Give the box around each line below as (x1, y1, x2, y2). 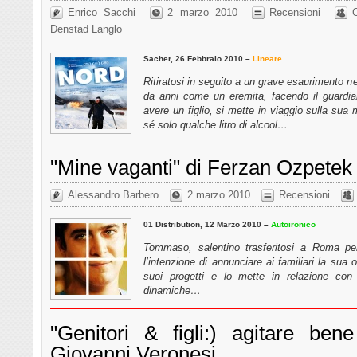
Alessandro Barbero (68, 189, 159, 202)
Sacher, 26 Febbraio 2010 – (143, 53, 253, 63)
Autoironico (271, 219, 316, 229)
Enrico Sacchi (68, 6, 136, 19)
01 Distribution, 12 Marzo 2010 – (143, 219, 271, 229)
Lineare (253, 53, 282, 63)
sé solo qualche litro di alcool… (143, 118, 288, 131)
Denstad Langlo (50, 23, 122, 36)
